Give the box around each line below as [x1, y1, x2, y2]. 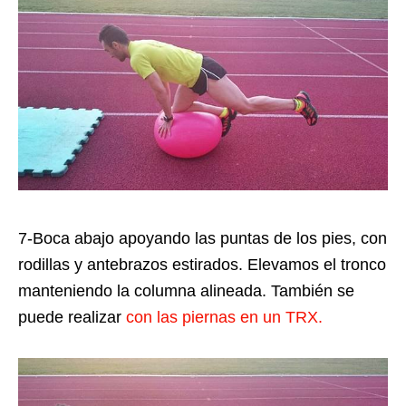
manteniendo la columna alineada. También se [18, 282, 354, 301]
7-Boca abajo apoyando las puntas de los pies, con [18, 229, 387, 248]
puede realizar [18, 308, 126, 327]
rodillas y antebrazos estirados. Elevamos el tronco [18, 256, 386, 275]
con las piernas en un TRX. [126, 308, 323, 327]
